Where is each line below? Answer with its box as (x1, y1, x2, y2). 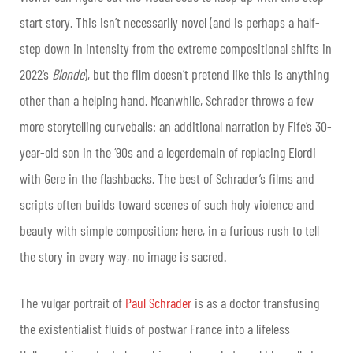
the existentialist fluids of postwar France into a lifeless (20, 319, 290, 337)
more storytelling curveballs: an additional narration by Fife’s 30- (20, 117, 332, 135)
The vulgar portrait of (20, 293, 125, 311)
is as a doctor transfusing (191, 293, 319, 311)
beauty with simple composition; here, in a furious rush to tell (20, 221, 319, 239)
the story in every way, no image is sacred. (20, 247, 226, 265)
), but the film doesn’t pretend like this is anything (84, 65, 329, 83)
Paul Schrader (125, 293, 191, 311)
